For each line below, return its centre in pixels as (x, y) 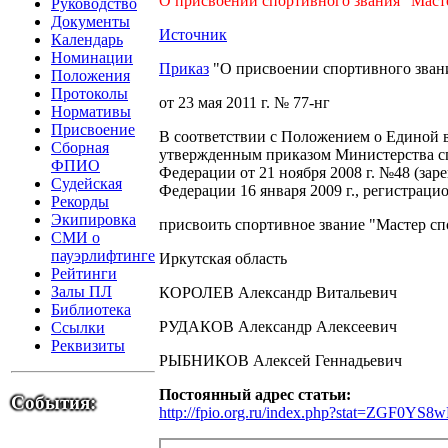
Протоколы (89, 93)
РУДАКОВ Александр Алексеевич (278, 327)
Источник (193, 35)
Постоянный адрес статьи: (255, 395)
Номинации (92, 57)
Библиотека (91, 309)
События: (53, 402)
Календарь (87, 39)
